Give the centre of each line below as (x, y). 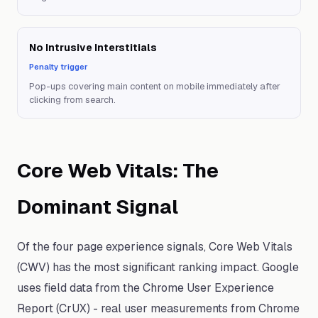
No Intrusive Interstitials (93, 48)
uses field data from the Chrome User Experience (146, 288)
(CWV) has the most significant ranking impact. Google (158, 267)
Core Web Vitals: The (118, 170)
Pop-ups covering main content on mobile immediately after (155, 86)
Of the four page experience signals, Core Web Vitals (155, 247)
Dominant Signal (98, 207)
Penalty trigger (59, 67)
